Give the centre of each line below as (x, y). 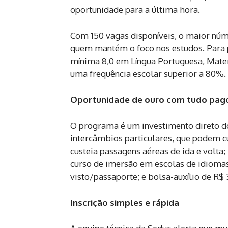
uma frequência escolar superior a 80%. (148, 74)
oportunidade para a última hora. (135, 10)
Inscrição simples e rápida (125, 203)
